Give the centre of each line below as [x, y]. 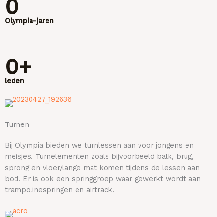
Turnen [17, 124]
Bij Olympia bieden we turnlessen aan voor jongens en [99, 145]
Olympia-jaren [29, 21]
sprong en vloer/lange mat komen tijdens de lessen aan [102, 167]
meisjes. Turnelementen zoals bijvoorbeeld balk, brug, [99, 156]
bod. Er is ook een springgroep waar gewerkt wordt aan [103, 178]
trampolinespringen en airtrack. [60, 190]
